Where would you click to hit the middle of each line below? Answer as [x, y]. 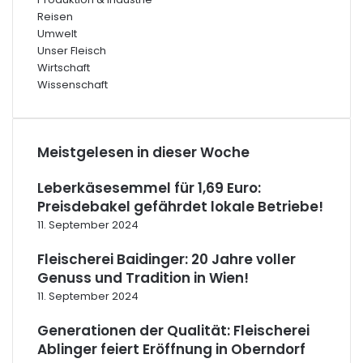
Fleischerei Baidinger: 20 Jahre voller [167, 259]
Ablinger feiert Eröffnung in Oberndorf [171, 349]
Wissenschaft [73, 85]
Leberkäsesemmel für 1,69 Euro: [149, 188]
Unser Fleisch [72, 51]
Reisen [55, 17]
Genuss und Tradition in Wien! [143, 278]
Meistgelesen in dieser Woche [143, 152]
